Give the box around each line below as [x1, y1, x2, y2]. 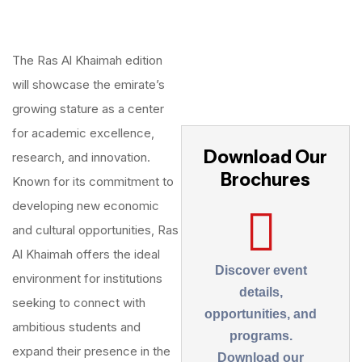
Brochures [221, 169, 310, 191]
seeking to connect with [12, 295, 145, 310]
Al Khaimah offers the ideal [12, 246, 160, 262]
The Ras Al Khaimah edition [12, 53, 162, 68]
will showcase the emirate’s [12, 77, 165, 92]
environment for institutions [12, 271, 162, 286]
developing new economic [12, 198, 159, 213]
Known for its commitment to [12, 174, 174, 189]
